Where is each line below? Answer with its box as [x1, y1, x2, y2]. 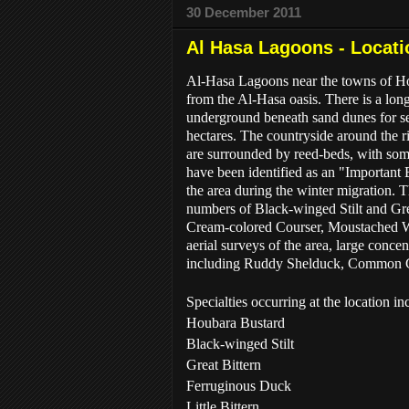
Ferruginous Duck [186, 377, 291, 393]
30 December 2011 [186, 5, 301, 21]
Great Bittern [186, 356, 261, 372]
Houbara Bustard [186, 314, 285, 330]
